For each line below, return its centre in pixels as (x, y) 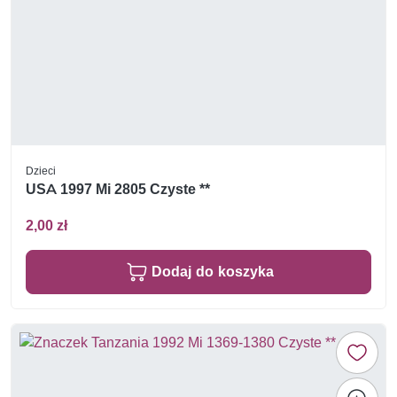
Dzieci (41, 170)
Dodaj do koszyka (213, 272)
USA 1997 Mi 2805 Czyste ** (118, 189)
